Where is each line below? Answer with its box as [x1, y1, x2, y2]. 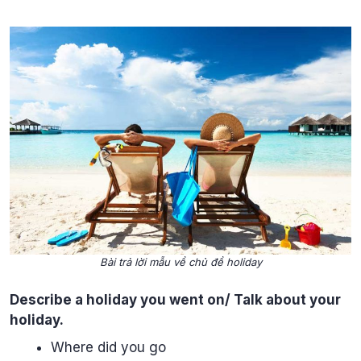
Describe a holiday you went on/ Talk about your [10, 292, 341, 309]
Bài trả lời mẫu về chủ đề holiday [99, 255, 262, 268]
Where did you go [51, 338, 166, 355]
